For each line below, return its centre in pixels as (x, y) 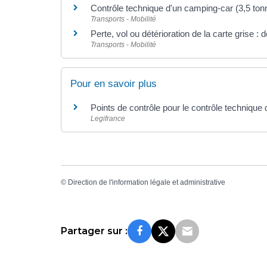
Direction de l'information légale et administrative (147, 183)
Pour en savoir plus (114, 83)
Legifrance (108, 118)
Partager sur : (94, 231)
